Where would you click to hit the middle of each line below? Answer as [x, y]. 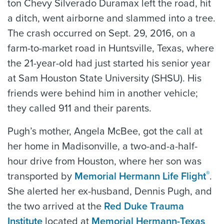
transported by [41, 176]
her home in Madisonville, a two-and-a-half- [102, 146]
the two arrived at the [56, 206]
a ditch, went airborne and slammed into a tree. [111, 18]
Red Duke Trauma [144, 206]
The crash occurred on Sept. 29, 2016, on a [101, 33]
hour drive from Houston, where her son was [104, 161]
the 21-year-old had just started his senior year [109, 63]
